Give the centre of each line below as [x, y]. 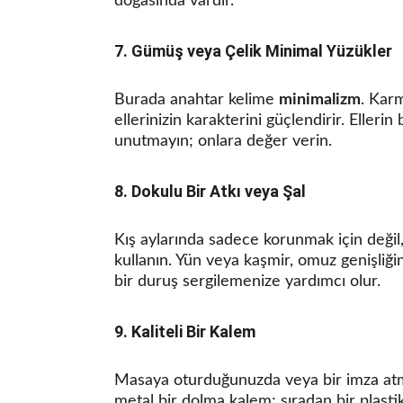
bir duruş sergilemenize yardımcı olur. [247, 282]
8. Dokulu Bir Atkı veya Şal [210, 191]
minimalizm [320, 100]
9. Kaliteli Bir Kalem [185, 331]
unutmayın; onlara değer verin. [223, 141]
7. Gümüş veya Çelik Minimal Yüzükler [253, 51]
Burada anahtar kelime [197, 100]
